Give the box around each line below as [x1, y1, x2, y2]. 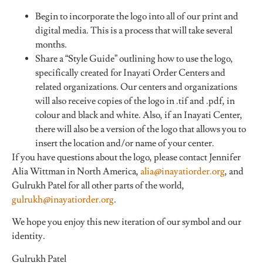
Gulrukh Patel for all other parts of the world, [12, 179, 184, 191]
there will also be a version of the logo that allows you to [35, 123, 246, 135]
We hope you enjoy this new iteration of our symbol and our [12, 216, 241, 228]
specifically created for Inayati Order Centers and [35, 66, 225, 79]
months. [35, 38, 67, 50]
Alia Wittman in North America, [12, 165, 140, 177]
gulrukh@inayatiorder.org [12, 193, 114, 205]
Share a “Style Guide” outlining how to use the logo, [35, 52, 233, 65]
